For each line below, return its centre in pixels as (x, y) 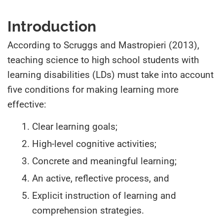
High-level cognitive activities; (94, 144)
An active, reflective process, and (101, 178)
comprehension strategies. (88, 210)
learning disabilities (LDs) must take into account (110, 74)
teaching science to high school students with (103, 60)
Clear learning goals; (75, 126)
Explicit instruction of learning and (104, 195)
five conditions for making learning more (93, 89)
